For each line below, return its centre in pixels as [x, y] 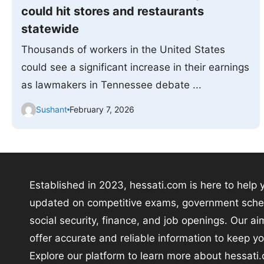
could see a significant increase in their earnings [135, 67]
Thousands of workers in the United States [123, 49]
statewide [50, 29]
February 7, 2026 [102, 110]
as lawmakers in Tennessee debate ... [111, 85]
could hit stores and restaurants [113, 11]
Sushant [52, 110]
